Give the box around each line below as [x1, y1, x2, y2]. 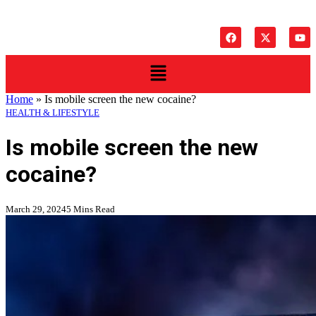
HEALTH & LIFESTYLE [6, 107, 99, 119]
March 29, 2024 [6, 204, 66, 215]
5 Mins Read [66, 204, 115, 215]
